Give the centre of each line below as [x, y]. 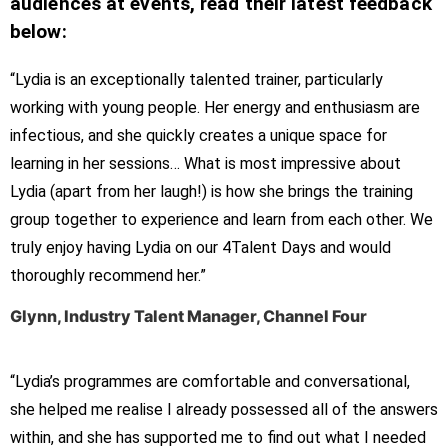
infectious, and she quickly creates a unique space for [198, 136]
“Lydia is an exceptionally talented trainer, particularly [196, 80]
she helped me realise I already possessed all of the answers [224, 410]
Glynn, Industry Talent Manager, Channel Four [188, 316]
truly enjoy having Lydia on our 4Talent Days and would [200, 248]
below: [38, 32]
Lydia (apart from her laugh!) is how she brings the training [211, 192]
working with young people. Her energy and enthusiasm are [215, 108]
